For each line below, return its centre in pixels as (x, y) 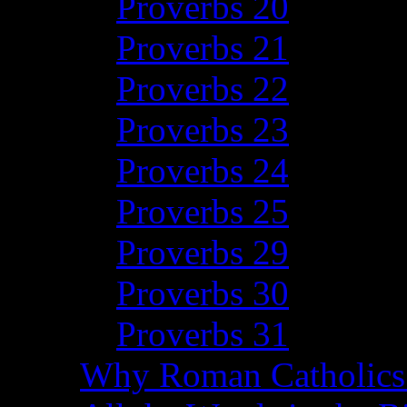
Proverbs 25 (203, 211)
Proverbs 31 (203, 334)
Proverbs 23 (203, 129)
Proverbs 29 (203, 252)
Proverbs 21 (203, 48)
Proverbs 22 (203, 89)
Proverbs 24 (203, 170)
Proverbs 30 (203, 293)
